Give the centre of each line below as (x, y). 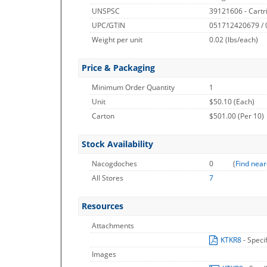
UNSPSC (106, 11)
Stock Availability (117, 144)
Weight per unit (117, 40)
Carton (103, 116)
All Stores (108, 178)
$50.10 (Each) (232, 102)
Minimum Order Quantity (133, 87)
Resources (103, 206)
